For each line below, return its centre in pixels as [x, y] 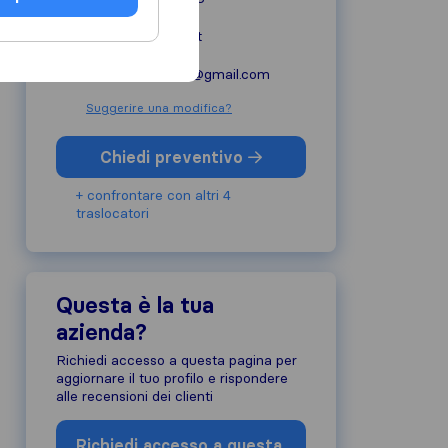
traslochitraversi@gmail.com [178, 74]
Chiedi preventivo [174, 157]
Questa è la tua [135, 305]
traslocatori [112, 213]
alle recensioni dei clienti [134, 396]
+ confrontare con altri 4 [153, 195]
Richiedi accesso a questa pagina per [176, 360]
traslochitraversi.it [144, 36]
